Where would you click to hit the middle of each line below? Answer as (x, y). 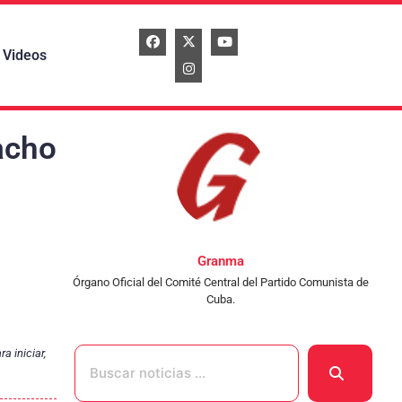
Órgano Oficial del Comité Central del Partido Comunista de (220, 283)
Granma (220, 262)
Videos (24, 55)
